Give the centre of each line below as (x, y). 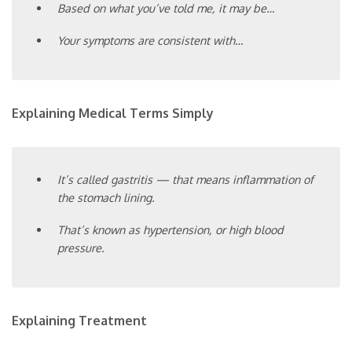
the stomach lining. (106, 197)
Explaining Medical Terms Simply (113, 113)
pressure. (81, 248)
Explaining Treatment (79, 321)
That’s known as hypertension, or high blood (171, 230)
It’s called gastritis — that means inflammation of (186, 179)
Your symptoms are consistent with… (150, 40)
